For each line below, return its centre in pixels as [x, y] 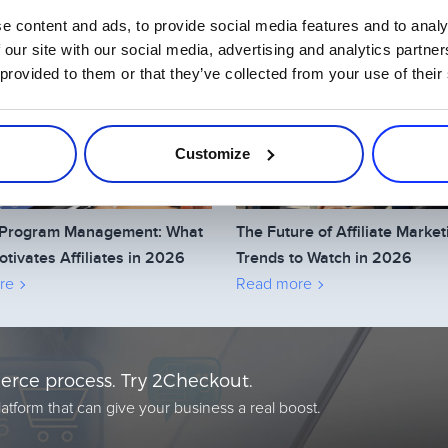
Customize [213, 153]
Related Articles [224, 48]
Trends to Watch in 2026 [324, 258]
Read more [274, 284]
